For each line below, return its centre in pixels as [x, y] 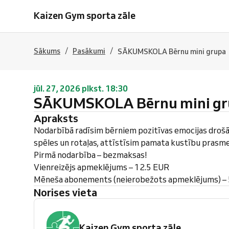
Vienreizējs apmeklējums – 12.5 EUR [101, 167]
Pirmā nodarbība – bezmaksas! [90, 155]
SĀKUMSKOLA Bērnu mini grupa [172, 52]
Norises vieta [69, 192]
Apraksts [60, 118]
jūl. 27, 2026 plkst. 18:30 [81, 88]
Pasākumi [89, 51]
